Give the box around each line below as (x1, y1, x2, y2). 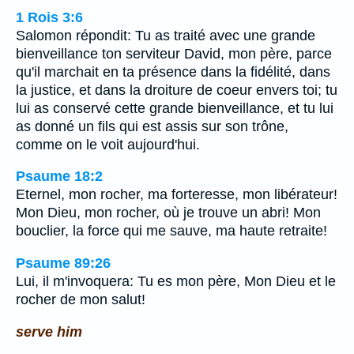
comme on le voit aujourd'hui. (16, 136, 200, 153)
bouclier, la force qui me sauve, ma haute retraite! (16, 223, 327, 239)
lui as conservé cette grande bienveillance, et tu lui (16, 100, 333, 116)
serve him (16, 323, 82, 340)
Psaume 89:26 (16, 255, 111, 272)
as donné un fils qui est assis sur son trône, (16, 118, 288, 134)
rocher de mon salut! (16, 292, 145, 308)
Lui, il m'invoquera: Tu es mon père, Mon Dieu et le (16, 273, 336, 290)
